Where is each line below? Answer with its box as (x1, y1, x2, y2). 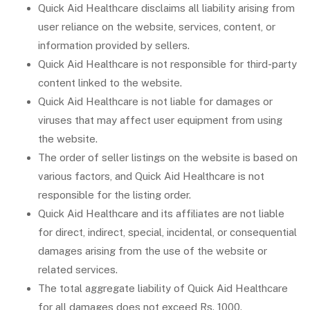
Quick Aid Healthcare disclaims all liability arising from (38, 2, 295, 14)
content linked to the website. (38, 77, 182, 89)
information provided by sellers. (38, 39, 190, 51)
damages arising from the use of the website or (38, 245, 267, 257)
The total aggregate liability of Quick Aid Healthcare (38, 282, 288, 294)
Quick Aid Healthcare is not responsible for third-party (38, 58, 297, 70)
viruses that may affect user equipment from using (38, 114, 282, 126)
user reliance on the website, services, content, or (38, 21, 275, 33)
